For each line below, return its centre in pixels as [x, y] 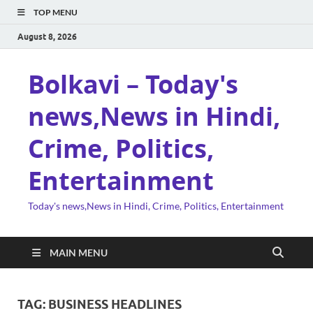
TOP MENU [56, 12]
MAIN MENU [79, 253]
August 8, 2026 [47, 36]
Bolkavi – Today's [133, 84]
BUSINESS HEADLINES [115, 304]
